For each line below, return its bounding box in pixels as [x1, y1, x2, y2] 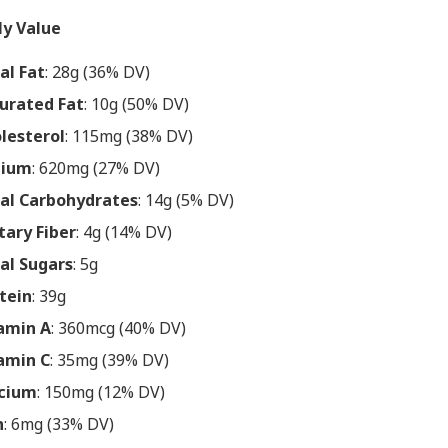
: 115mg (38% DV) [65, 125, 193, 147]
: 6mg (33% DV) [4, 413, 114, 435]
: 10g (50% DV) [84, 93, 189, 115]
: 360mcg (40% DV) [51, 317, 186, 339]
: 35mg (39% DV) [50, 349, 169, 371]
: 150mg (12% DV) [37, 381, 165, 403]
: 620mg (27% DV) [32, 157, 160, 179]
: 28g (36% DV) [45, 61, 150, 83]
